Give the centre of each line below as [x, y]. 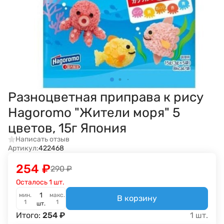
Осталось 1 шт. [40, 182]
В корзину [137, 198]
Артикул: [23, 148]
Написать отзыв [42, 139]
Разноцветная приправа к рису [106, 97]
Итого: [29, 215]
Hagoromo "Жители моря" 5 [94, 113]
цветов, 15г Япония [67, 128]
